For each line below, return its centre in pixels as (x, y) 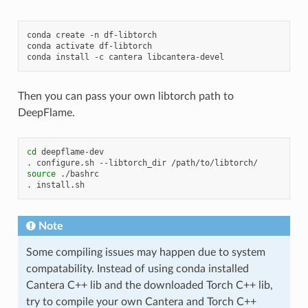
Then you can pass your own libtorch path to (125, 96)
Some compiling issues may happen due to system (145, 252)
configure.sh (65, 163)
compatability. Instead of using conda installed (137, 268)
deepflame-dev (72, 152)
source (41, 174)
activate (75, 46)
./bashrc (79, 174)
